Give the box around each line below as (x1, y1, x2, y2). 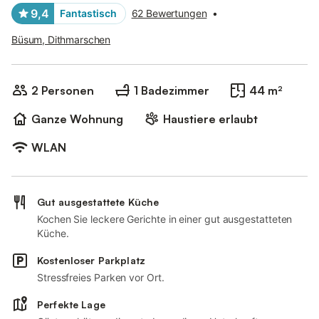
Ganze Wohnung (31, 112, 123, 126)
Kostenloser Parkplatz (37, 254, 145, 266)
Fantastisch (60, 7, 117, 19)
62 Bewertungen (131, 7, 207, 19)
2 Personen (31, 83, 94, 98)
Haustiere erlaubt (163, 112, 258, 126)
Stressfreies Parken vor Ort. (37, 271, 164, 283)
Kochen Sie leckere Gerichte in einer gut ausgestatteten (37, 213, 293, 225)
